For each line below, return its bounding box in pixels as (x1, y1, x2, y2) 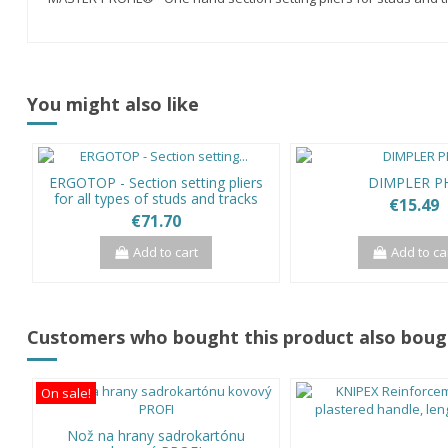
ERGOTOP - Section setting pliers (49, 172, 263, 192)
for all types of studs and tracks (54, 188, 258, 208)
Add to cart (133, 243, 199, 262)
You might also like (27, 91, 199, 116)
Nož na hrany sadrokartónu (67, 426, 245, 446)
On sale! (41, 384, 91, 403)
